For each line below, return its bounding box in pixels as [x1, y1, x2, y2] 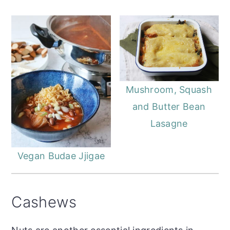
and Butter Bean [132, 101, 206, 112]
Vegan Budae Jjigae [17, 150, 105, 161]
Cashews [11, 193, 77, 211]
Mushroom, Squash [126, 84, 212, 95]
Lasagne [150, 118, 188, 129]
